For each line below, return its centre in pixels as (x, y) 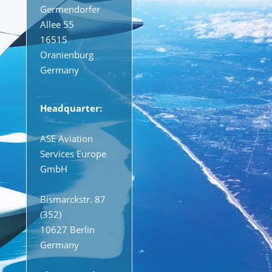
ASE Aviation (67, 139)
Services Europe (73, 154)
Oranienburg (67, 55)
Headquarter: (71, 108)
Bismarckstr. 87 (73, 199)
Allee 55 (57, 25)
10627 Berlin (68, 230)
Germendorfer (70, 9)
